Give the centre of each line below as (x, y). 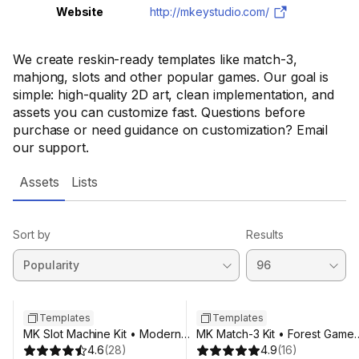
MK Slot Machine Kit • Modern (102, 334)
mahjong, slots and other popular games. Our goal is (171, 77)
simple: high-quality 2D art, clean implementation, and (173, 95)
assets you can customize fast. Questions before (159, 112)
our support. (51, 147)
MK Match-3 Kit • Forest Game (275, 334)
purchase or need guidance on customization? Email (171, 130)
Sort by (32, 234)
